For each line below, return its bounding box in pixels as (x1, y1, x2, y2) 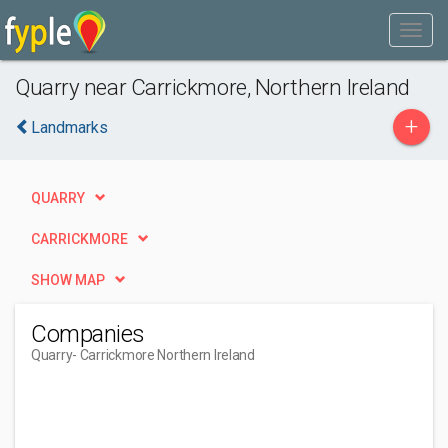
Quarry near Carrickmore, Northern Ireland (15, 74, 410, 100)
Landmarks (31, 118, 108, 137)
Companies (31, 320, 145, 348)
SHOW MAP (31, 272, 105, 288)
